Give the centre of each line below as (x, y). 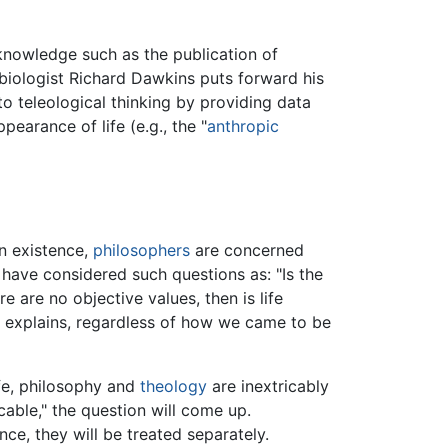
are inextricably (268, 386)
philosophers (141, 250)
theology (173, 386)
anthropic (243, 126)
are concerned (247, 250)
